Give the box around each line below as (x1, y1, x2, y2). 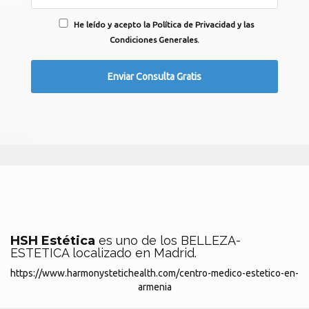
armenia (137, 281, 172, 292)
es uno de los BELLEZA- (99, 233, 241, 248)
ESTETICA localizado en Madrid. (10, 246, 197, 260)
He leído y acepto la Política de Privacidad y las (74, 20, 254, 30)
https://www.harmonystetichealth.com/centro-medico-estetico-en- (10, 268, 299, 279)
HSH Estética (10, 233, 99, 248)
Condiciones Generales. (110, 35, 199, 45)
